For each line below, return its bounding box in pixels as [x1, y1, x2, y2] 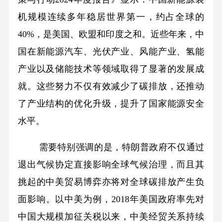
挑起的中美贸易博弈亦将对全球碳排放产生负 [17, 177, 205, 187]
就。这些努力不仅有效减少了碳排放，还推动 [17, 81, 205, 92]
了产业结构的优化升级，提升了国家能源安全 [17, 99, 205, 109]
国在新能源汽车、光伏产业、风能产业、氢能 [17, 47, 205, 57]
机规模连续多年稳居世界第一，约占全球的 [17, 12, 205, 22]
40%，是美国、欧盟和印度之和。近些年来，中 [17, 29, 205, 40]
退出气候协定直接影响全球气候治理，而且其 [17, 160, 205, 170]
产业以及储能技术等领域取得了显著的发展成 [17, 64, 205, 74]
